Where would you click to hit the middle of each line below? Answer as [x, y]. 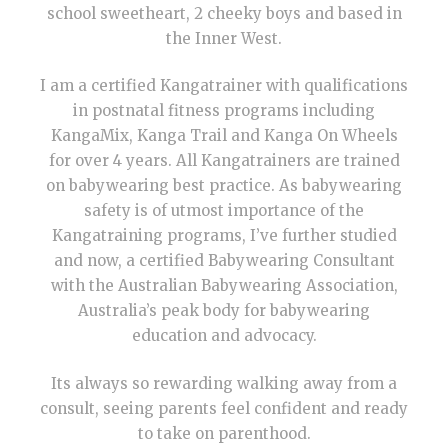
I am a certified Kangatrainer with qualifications [224, 85]
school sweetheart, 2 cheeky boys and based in [224, 13]
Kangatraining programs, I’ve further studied [224, 235]
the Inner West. [224, 38]
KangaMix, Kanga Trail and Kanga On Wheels [224, 135]
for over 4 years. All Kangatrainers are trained [224, 160]
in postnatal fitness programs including [224, 110]
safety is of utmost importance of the [224, 210]
